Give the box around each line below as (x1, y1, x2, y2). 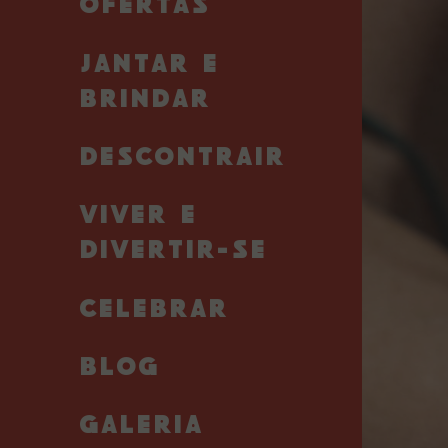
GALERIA (77, 414, 202, 439)
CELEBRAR (77, 297, 227, 322)
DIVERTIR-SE (77, 239, 266, 264)
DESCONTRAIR (77, 145, 284, 170)
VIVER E (77, 204, 196, 229)
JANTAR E (77, 52, 218, 77)
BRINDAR (77, 87, 209, 112)
